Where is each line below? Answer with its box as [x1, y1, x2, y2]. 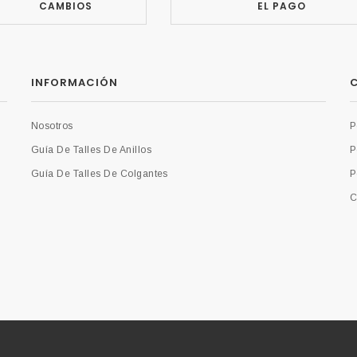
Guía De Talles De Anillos [31, 143, 151, 155]
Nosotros [31, 120, 73, 131]
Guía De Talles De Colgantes [31, 167, 168, 179]
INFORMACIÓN [31, 74, 119, 90]
